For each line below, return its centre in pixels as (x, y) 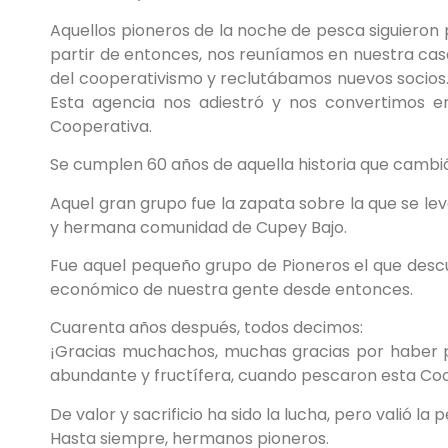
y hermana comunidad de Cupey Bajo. (199, 227)
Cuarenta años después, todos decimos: (207, 328)
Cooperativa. (101, 126)
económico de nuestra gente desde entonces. (232, 290)
